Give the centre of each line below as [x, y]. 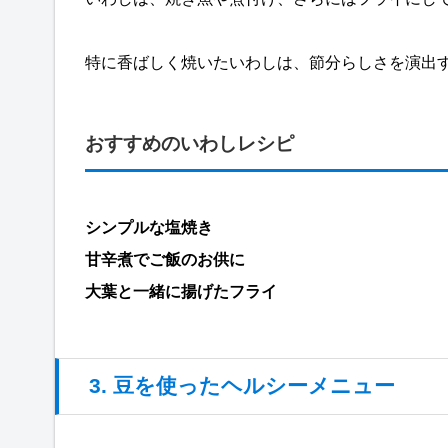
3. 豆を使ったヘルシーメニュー [242, 385]
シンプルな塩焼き [149, 227]
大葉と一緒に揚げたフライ [181, 291]
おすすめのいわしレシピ [189, 143]
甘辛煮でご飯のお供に [165, 259]
